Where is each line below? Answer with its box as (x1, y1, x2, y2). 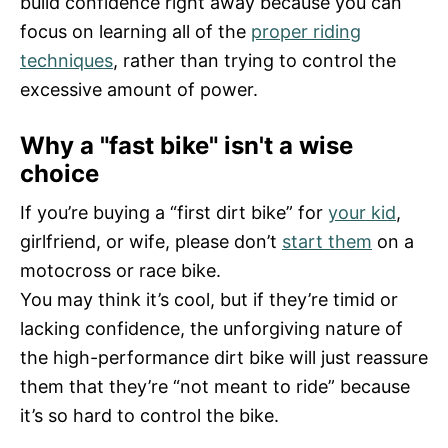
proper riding (251, 20, 361, 42)
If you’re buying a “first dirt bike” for (20, 201, 328, 223)
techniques (20, 49, 113, 71)
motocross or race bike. (20, 259, 221, 281)
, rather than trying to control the (113, 49, 396, 71)
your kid (328, 201, 396, 223)
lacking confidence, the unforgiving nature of (20, 317, 403, 339)
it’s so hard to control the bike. (20, 404, 279, 426)
